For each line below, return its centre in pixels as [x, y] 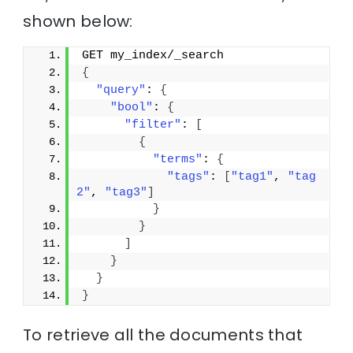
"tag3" [126, 192]
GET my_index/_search [153, 55]
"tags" [189, 176]
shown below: [78, 21]
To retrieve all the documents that [163, 334]
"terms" [178, 159]
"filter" [153, 124]
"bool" [132, 107]
